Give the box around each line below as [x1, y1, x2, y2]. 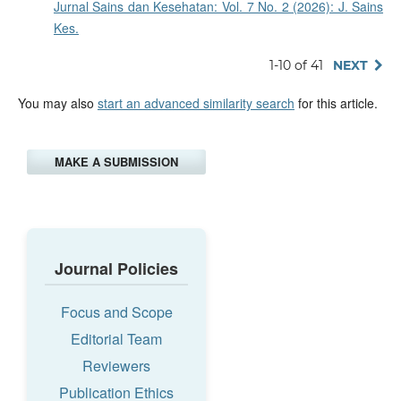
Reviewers [82, 354, 150, 376]
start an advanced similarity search [97, 93, 294, 112]
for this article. [294, 93, 378, 112]
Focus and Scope [60, 301, 173, 322]
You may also [17, 93, 98, 112]
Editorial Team [71, 328, 162, 349]
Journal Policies [55, 256, 178, 280]
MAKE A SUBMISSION [55, 152, 178, 170]
